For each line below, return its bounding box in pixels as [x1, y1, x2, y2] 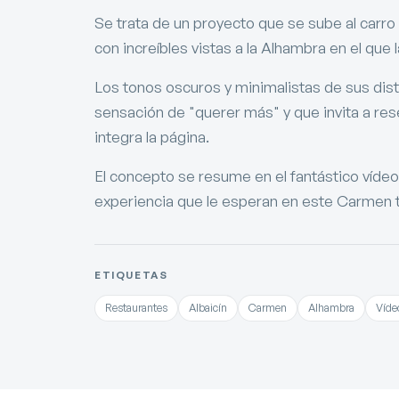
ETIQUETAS [94, 267, 168, 281]
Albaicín [189, 300, 227, 314]
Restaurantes [105, 300, 167, 314]
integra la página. [94, 126, 209, 146]
